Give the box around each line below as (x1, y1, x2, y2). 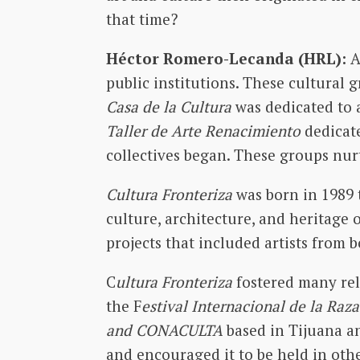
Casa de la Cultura (106, 96, 231, 117)
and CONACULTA (106, 319, 223, 340)
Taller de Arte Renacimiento (106, 120, 301, 141)
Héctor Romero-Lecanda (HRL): (106, 47, 346, 68)
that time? (106, 8, 178, 29)
